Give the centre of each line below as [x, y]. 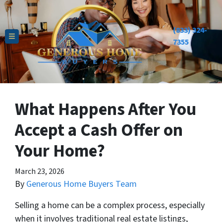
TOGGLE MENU [34, 39]
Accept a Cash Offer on [99, 131]
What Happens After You [106, 110]
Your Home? [60, 151]
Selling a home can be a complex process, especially [110, 206]
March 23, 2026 [40, 172]
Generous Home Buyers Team [82, 184]
